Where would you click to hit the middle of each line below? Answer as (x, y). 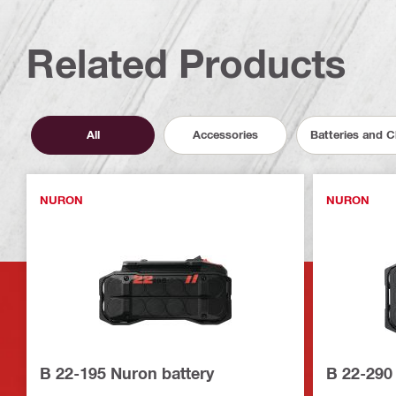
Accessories (225, 135)
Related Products (187, 63)
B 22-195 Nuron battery (127, 373)
